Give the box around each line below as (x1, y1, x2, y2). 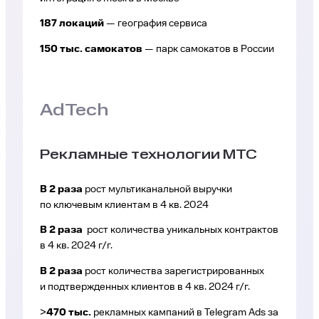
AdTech (40, 101, 108, 121)
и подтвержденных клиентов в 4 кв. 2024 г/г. (40, 281, 250, 293)
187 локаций (40, 18, 104, 30)
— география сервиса (104, 18, 207, 30)
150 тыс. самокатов (40, 43, 142, 56)
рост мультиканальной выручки (83, 183, 232, 195)
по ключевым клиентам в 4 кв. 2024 (40, 199, 209, 211)
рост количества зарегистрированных (83, 266, 264, 278)
